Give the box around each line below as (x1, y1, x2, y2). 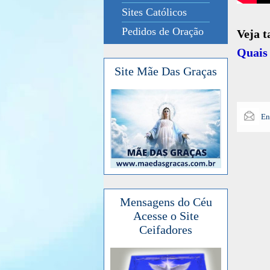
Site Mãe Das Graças (115, 64, 217, 78)
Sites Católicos (122, 6, 187, 18)
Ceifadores (139, 222, 192, 236)
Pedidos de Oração (122, 25, 204, 37)
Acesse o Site (133, 209, 199, 222)
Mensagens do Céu (119, 195, 212, 209)
